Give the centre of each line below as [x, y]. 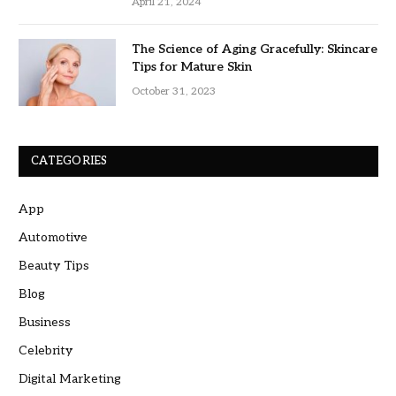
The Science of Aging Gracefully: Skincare [255, 49]
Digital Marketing [70, 378]
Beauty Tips [54, 265]
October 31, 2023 [174, 91]
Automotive [53, 237]
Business [45, 322]
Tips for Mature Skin [192, 66]
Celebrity [46, 350]
